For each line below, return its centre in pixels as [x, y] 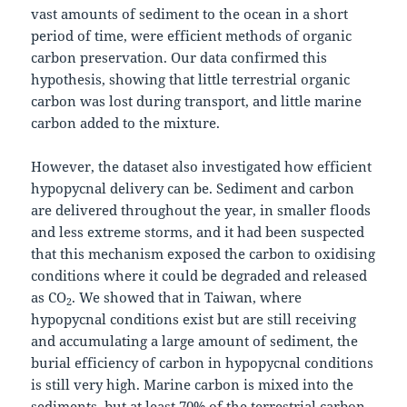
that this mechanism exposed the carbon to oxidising [203, 253]
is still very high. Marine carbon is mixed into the [193, 384]
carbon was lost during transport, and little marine [197, 100]
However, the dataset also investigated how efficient [202, 166]
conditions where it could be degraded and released [199, 275]
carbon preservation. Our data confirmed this [179, 57]
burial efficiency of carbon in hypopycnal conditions [203, 362]
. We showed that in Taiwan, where [187, 297]
